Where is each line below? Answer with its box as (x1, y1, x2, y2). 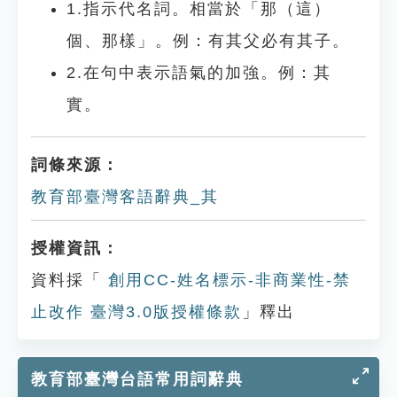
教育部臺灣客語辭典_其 (31, 188, 219, 206)
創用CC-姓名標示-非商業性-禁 (102, 271, 351, 289)
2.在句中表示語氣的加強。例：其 (66, 64, 331, 82)
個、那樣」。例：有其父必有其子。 (66, 32, 350, 50)
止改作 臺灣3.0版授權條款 (31, 303, 242, 321)
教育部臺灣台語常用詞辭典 (31, 370, 244, 388)
